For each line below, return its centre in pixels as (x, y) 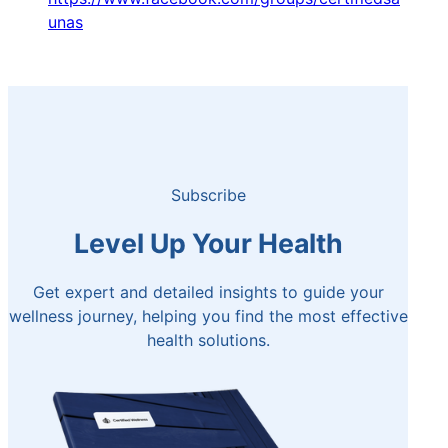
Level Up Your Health (208, 243)
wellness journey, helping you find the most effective (208, 316)
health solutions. (208, 340)
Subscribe (208, 194)
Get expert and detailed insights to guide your (208, 292)
